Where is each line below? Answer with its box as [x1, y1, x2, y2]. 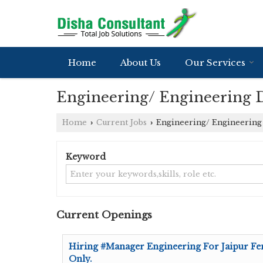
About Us [120, 57, 161, 68]
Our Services [185, 57, 245, 68]
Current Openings [56, 209, 152, 221]
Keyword [66, 151, 106, 162]
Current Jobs [96, 118, 147, 127]
